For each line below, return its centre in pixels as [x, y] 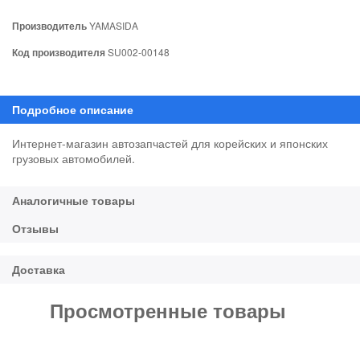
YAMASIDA [112, 25]
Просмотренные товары [168, 310]
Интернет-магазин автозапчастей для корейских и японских [170, 143]
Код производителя [59, 52]
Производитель [49, 25]
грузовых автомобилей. [74, 158]
